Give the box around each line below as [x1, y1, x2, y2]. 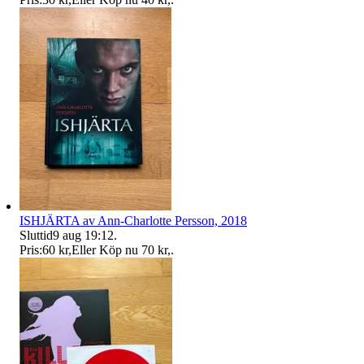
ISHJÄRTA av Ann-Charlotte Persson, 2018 [19, 213, 247, 227]
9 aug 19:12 [53, 227, 114, 242]
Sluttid [19, 227, 53, 242]
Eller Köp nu [71, 242, 138, 257]
